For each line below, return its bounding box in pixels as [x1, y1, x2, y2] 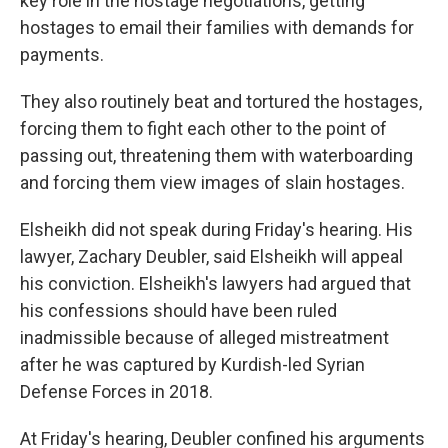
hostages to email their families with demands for [20, 17, 414, 39]
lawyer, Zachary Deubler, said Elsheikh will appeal [20, 246, 403, 268]
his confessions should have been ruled [20, 300, 337, 322]
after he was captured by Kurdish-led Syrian [20, 354, 365, 376]
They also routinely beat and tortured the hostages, [20, 91, 422, 113]
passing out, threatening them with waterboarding [20, 145, 413, 167]
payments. [20, 44, 104, 66]
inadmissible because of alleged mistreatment [20, 327, 389, 349]
